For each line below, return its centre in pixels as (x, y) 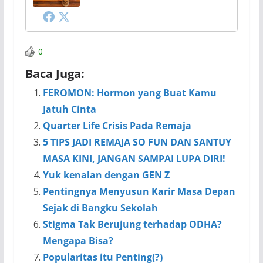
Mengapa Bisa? (78, 241)
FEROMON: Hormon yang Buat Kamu (129, 93)
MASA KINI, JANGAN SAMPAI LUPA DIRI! (134, 159)
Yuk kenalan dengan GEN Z (106, 175)
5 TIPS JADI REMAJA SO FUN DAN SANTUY (137, 142)
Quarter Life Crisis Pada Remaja (117, 126)
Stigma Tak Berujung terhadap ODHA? (132, 225)
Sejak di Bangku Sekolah (100, 208)
